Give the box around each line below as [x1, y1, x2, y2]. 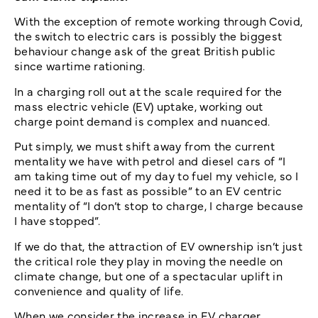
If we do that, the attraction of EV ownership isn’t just [14, 237, 302, 253]
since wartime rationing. [14, 57, 146, 74]
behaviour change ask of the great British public [14, 43, 276, 59]
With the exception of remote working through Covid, [14, 13, 303, 29]
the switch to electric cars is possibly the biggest [14, 28, 283, 44]
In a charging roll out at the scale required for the [14, 82, 283, 99]
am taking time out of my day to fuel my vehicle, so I [14, 168, 298, 184]
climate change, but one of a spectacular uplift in [14, 267, 283, 283]
